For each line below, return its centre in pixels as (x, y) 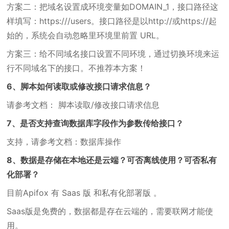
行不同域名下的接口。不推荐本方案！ (76, 68)
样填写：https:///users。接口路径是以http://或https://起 (112, 21)
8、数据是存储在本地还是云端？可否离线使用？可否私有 (112, 160)
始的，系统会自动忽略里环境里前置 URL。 (86, 35)
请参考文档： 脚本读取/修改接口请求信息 (83, 105)
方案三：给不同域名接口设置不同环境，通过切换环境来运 (113, 54)
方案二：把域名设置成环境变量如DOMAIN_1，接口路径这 (113, 7)
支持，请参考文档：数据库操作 (64, 142)
